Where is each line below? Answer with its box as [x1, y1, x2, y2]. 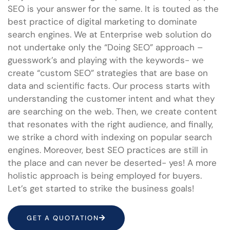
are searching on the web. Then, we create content [8, 105, 217, 117]
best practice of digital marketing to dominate [8, 15, 197, 27]
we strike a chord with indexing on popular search [8, 131, 212, 143]
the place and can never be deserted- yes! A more [8, 157, 217, 168]
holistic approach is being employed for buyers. [8, 169, 202, 181]
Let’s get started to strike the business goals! [8, 182, 194, 194]
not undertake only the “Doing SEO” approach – [8, 41, 203, 53]
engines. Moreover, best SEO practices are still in [8, 144, 208, 156]
